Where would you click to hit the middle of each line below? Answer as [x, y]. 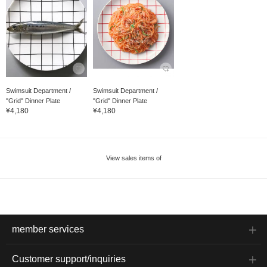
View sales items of [133, 158]
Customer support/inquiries [69, 259]
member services [48, 229]
